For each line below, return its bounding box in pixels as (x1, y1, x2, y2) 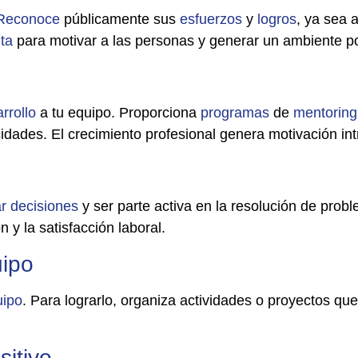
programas (201, 104, 269, 121)
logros (257, 10, 296, 27)
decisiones (10, 198, 78, 215)
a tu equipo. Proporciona (36, 104, 201, 121)
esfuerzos (180, 10, 242, 27)
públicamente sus (60, 10, 180, 27)
